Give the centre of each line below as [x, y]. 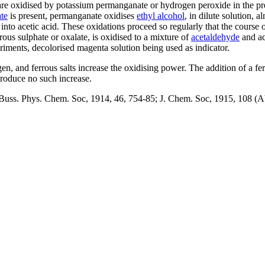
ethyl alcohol [161, 15]
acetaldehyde [215, 37]
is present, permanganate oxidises [72, 15]
